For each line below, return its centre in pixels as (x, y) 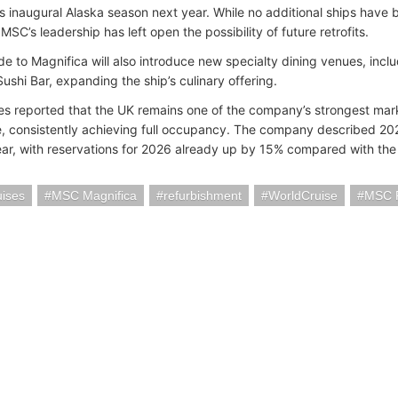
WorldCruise (303, 195)
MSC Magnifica (94, 195)
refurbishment (203, 195)
